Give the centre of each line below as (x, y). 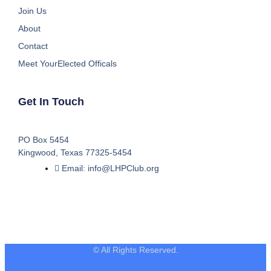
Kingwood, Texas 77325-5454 (75, 152)
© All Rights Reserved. (135, 250)
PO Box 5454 (43, 139)
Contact (33, 46)
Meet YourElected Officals (67, 63)
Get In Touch (51, 101)
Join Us (32, 11)
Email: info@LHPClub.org (110, 168)
